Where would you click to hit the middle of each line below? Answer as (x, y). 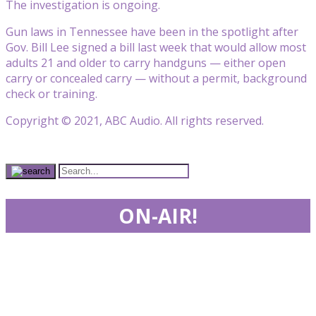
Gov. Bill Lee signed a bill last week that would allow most (156, 47)
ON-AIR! (158, 215)
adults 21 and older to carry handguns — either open (146, 62)
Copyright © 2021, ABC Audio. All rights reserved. (135, 120)
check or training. (51, 93)
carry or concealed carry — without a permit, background (156, 78)
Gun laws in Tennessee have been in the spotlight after (152, 31)
